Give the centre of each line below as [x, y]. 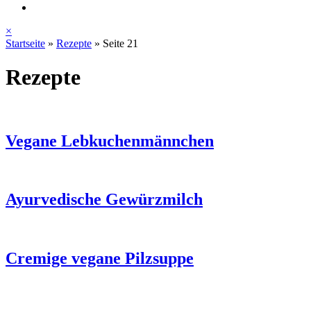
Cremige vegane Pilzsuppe [100, 259]
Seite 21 [120, 43]
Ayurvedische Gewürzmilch [104, 200]
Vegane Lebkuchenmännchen [110, 141]
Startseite [25, 43]
